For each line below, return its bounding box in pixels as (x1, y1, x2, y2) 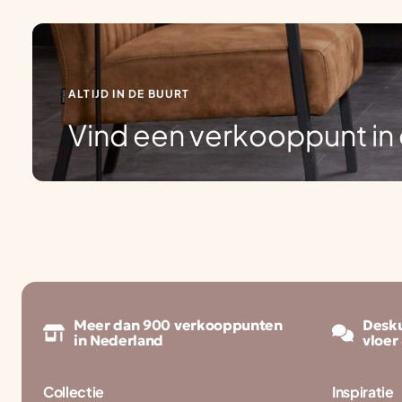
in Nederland (74, 331, 164, 349)
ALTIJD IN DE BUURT (68, 87, 190, 100)
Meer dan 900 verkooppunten (74, 316, 283, 334)
